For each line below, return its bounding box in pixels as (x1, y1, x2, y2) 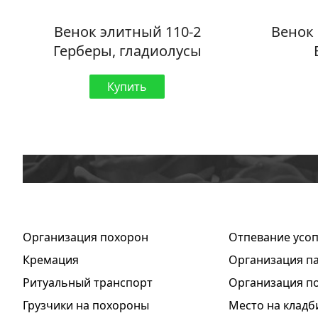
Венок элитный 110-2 (53, 22, 201, 42)
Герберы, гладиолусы (53, 41, 202, 61)
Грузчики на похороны (23, 297, 149, 314)
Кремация (23, 252, 79, 268)
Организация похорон (23, 229, 148, 246)
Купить (107, 79, 148, 95)
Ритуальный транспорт (23, 275, 153, 291)
